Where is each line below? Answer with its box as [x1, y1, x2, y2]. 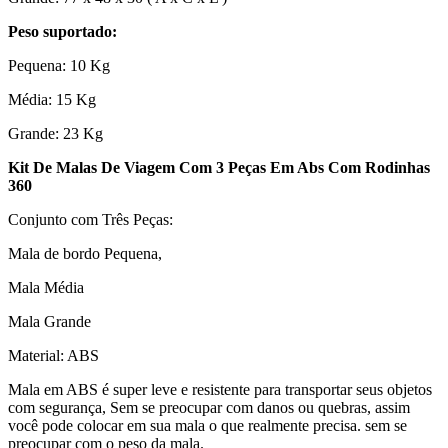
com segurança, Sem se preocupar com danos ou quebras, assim [8, 399, 410, 417]
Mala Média [8, 279, 84, 297]
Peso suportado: [8, 23, 117, 41]
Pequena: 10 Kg [8, 57, 110, 75]
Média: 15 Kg [8, 91, 96, 109]
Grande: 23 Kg [8, 125, 103, 143]
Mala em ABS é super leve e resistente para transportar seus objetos [8, 381, 432, 399]
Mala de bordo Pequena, [8, 245, 162, 263]
